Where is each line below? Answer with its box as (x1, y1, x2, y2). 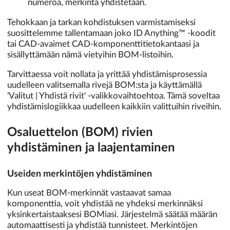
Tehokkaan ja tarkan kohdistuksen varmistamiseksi (7, 18, 196, 27)
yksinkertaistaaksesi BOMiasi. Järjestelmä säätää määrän (7, 209, 217, 219)
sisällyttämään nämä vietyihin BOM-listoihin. (7, 50, 174, 60)
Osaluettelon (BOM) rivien (7, 126, 153, 139)
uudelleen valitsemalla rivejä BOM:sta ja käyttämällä (7, 80, 202, 89)
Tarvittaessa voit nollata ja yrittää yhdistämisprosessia (7, 69, 207, 79)
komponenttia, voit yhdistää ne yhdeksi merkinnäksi (7, 199, 203, 208)
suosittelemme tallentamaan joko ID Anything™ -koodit (7, 29, 216, 38)
